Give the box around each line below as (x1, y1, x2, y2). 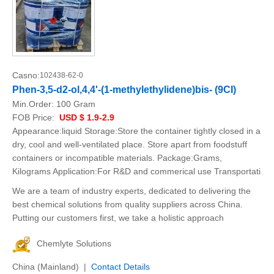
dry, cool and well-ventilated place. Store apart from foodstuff (12, 139, 247, 149)
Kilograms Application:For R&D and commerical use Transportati (12, 166, 261, 176)
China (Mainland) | (12, 262, 91, 272)
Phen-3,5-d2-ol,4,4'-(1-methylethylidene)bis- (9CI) (12, 84, 236, 95)
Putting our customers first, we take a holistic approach (12, 213, 224, 223)
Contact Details (91, 262, 150, 272)
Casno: (12, 70, 40, 80)
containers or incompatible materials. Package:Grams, (12, 153, 222, 163)
